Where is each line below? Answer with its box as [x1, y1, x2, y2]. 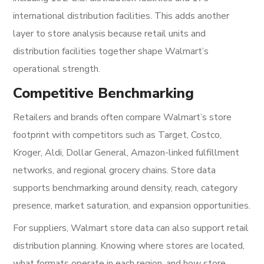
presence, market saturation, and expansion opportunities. [13, 199, 251, 212]
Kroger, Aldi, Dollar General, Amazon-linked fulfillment [13, 146, 240, 159]
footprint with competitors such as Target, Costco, [13, 128, 222, 141]
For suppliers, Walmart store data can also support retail [13, 222, 249, 235]
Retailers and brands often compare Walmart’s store [13, 111, 232, 124]
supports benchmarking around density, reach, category [13, 181, 238, 194]
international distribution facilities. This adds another [13, 9, 230, 22]
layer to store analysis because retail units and [13, 27, 206, 40]
